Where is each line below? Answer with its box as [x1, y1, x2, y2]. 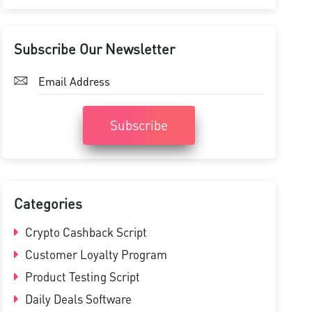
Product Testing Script [22, 269, 140, 284]
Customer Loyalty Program [22, 247, 167, 262]
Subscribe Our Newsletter [13, 40, 175, 58]
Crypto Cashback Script [22, 224, 147, 240]
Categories [13, 194, 82, 212]
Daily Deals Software [22, 291, 132, 306]
